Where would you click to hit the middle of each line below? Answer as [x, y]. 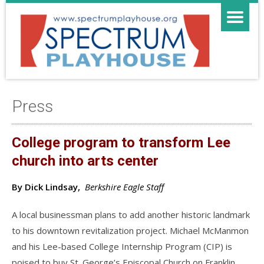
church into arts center [85, 161]
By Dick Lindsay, [46, 187]
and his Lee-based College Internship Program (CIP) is [122, 246]
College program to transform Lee [121, 142]
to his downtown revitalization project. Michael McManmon [130, 230]
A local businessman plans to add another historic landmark [131, 214]
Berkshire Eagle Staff [124, 187]
